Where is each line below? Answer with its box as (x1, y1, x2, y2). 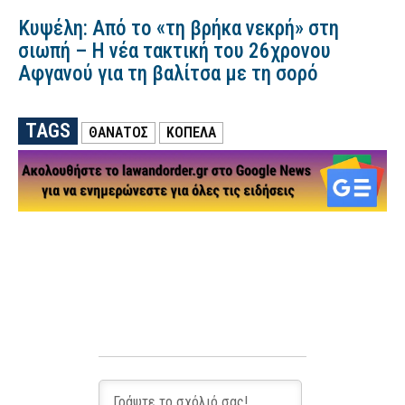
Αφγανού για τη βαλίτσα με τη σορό (18, 61, 318, 87)
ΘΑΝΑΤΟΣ (89, 124, 148, 142)
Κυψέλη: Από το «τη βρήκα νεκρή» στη (18, 16, 339, 42)
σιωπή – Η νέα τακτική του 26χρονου (18, 39, 331, 64)
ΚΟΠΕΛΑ (166, 124, 216, 142)
